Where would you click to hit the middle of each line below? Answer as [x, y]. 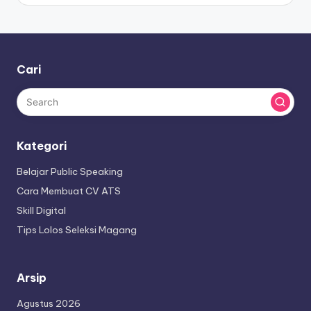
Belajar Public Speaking [70, 172]
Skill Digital [41, 211]
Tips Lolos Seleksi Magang [77, 230]
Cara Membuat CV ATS [69, 191]
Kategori [42, 146]
